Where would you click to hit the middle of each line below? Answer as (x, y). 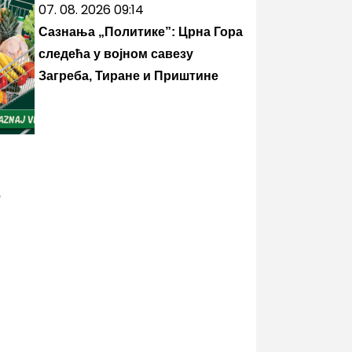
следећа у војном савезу (116, 54)
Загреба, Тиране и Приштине (128, 76)
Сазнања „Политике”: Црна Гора (141, 32)
